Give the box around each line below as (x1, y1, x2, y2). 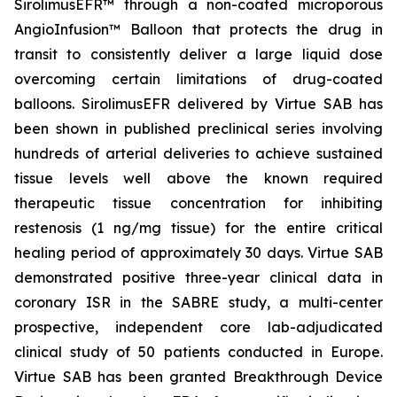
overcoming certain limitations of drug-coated (14, 70, 383, 88)
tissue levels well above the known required (14, 169, 383, 187)
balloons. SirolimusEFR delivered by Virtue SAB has (14, 95, 383, 113)
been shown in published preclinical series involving (14, 120, 383, 137)
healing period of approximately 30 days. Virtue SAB (14, 244, 383, 261)
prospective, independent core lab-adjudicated (14, 318, 383, 336)
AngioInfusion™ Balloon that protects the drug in (14, 20, 383, 38)
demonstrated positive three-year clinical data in (14, 269, 383, 286)
